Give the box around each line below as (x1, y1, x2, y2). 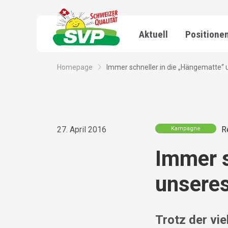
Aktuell (139, 28, 168, 40)
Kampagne (171, 125, 201, 132)
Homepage (57, 63, 93, 72)
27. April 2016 (57, 125, 106, 135)
